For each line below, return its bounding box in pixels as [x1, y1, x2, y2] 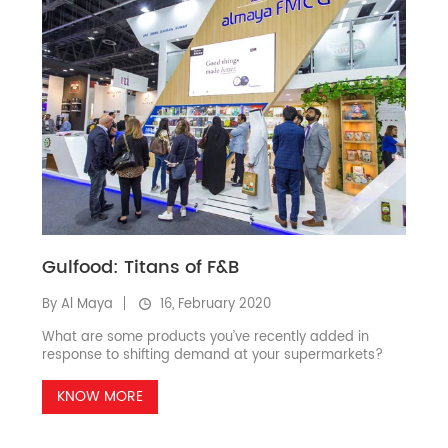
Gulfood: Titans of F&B [42, 253, 240, 283]
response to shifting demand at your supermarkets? [42, 345, 384, 367]
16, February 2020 [156, 294, 272, 316]
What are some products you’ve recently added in [42, 327, 370, 349]
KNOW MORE [57, 385, 144, 409]
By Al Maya [42, 294, 114, 316]
